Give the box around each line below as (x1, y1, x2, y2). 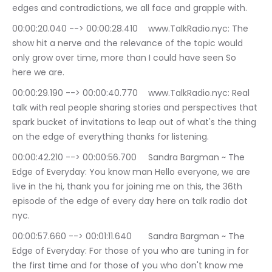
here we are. (12, 66, 64, 78)
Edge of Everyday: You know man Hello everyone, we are (12, 166, 253, 178)
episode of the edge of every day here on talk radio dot (12, 195, 250, 207)
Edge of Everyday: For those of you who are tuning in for (12, 245, 251, 257)
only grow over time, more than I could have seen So (12, 52, 239, 64)
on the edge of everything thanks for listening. (12, 131, 209, 143)
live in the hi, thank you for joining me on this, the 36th (12, 180, 245, 192)
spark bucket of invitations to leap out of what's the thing (12, 116, 259, 128)
